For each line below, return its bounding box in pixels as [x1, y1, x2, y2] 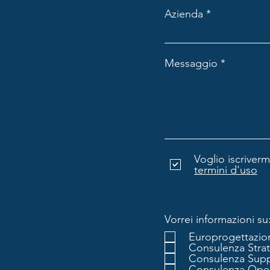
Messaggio [165, 56, 218, 70]
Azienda [165, 7, 203, 20]
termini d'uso [194, 163, 257, 177]
